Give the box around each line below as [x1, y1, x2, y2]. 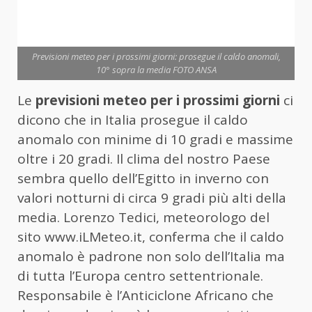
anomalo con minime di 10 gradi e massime [17, 130, 293, 148]
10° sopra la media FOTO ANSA [95, 63, 217, 76]
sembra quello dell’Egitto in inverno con [17, 169, 269, 187]
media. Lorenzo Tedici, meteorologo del [17, 208, 270, 226]
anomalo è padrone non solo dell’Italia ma [17, 247, 285, 265]
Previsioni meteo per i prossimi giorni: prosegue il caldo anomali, [31, 49, 281, 63]
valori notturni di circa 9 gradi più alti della [17, 188, 286, 207]
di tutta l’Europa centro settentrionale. [17, 266, 263, 285]
